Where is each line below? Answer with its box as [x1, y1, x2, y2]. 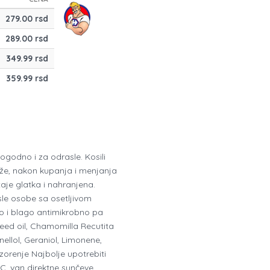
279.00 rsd [5, 13, 48, 25]
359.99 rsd [5, 73, 48, 84]
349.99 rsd [5, 53, 48, 64]
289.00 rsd [5, 33, 48, 45]
